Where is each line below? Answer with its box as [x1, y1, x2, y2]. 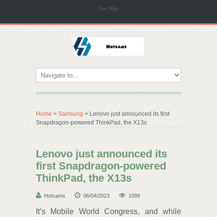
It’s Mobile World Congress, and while [36, 207, 181, 216]
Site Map [99, 4, 119, 12]
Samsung [58, 110, 83, 117]
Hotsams [44, 193, 65, 199]
